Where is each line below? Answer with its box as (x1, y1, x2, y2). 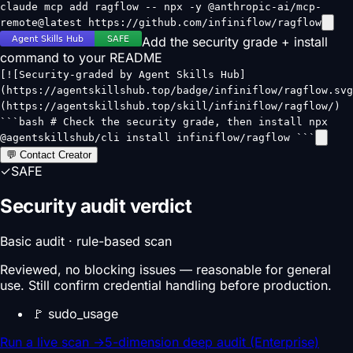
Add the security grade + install (142, 33, 328, 50)
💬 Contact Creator (6, 148, 91, 161)
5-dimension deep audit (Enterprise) (105, 333, 319, 350)
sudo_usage (48, 305, 118, 321)
